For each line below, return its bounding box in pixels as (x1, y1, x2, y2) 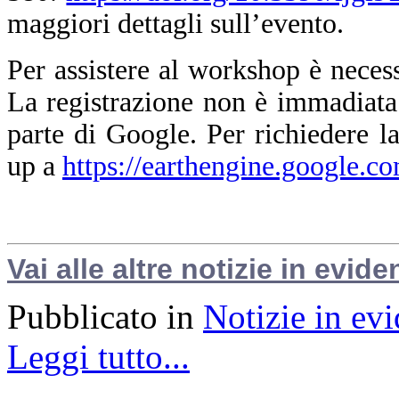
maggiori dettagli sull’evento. (7, 8, 344, 40)
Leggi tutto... (7, 337, 190, 376)
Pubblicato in (7, 297, 194, 336)
